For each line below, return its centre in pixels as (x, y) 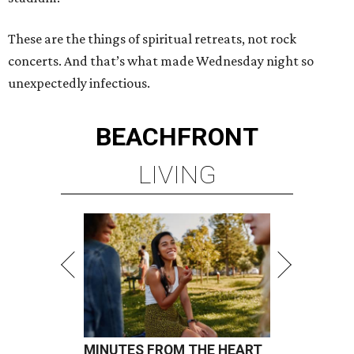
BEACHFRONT (177, 137)
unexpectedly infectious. (79, 83)
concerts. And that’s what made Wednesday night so (161, 61)
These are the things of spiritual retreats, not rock (152, 39)
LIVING (177, 175)
